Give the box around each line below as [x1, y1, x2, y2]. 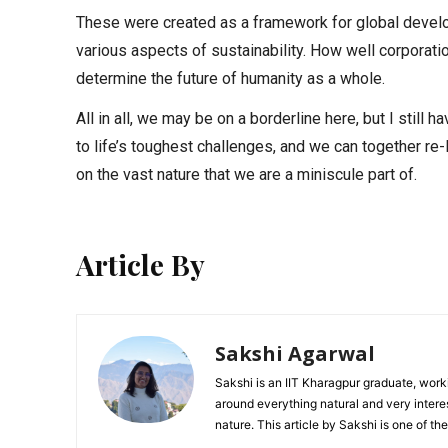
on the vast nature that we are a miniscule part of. [76, 164, 417, 184]
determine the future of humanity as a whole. [76, 68, 385, 88]
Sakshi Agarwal [215, 339, 375, 367]
